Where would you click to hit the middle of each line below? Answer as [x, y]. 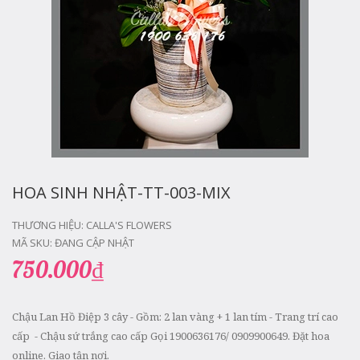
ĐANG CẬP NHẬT [94, 243]
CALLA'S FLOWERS [129, 225]
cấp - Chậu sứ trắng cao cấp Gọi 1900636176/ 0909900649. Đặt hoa [171, 336]
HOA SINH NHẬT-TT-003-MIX [121, 192]
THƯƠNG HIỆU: [49, 225]
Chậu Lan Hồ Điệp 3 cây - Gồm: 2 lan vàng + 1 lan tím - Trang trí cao [175, 317]
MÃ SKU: [33, 243]
